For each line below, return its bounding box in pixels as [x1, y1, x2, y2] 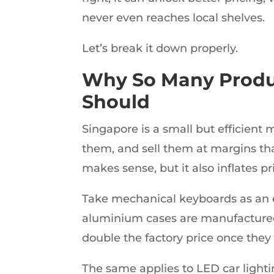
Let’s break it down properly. [82, 41, 239, 55]
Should [82, 90, 150, 113]
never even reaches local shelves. [82, 10, 265, 24]
